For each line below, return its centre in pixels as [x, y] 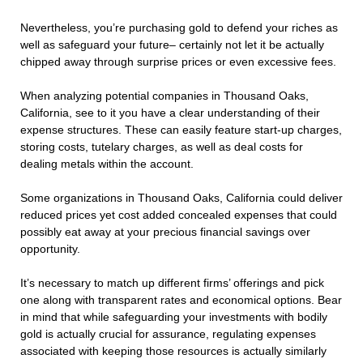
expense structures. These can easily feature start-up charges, [181, 130]
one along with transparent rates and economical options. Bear [181, 300]
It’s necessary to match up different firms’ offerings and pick [172, 283]
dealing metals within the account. [107, 164]
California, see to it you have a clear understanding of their [170, 113]
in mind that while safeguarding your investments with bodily [174, 317]
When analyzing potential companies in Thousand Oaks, [164, 96]
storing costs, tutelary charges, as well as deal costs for [162, 147]
